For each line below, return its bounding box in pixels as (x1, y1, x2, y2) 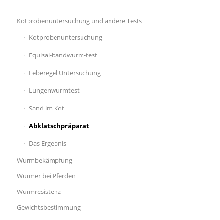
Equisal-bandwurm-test (28, 50, 97, 59)
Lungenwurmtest (28, 85, 80, 95)
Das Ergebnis (28, 138, 66, 148)
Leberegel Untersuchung (28, 68, 101, 77)
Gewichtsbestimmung (16, 202, 81, 212)
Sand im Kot (28, 103, 64, 112)
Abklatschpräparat (28, 121, 89, 130)
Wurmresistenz (16, 187, 61, 196)
